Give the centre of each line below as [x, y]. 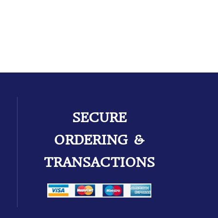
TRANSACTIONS [99, 162]
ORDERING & [99, 140]
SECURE [99, 118]
